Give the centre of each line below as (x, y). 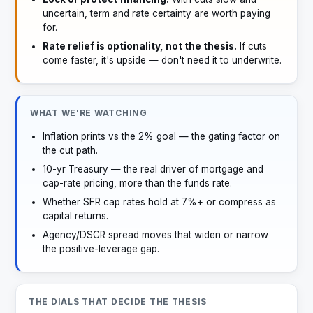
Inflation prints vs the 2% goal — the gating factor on (161, 136)
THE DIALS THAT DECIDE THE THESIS (118, 301)
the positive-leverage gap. (101, 249)
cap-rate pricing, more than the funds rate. (137, 183)
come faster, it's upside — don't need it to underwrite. (162, 60)
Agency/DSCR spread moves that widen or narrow (155, 235)
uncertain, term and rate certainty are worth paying (156, 13)
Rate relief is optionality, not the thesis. (140, 46)
